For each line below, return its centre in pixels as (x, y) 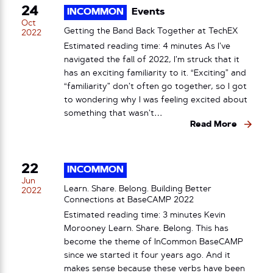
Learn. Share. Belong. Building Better (138, 189)
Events (148, 12)
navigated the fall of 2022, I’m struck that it (152, 60)
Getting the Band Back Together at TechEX (151, 31)
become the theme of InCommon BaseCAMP (154, 242)
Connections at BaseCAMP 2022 (129, 200)
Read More (214, 124)
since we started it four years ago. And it (147, 255)
